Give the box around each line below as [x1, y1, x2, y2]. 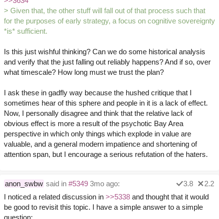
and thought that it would [130, 193, 209, 201]
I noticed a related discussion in [4, 193, 106, 201]
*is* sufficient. [4, 27, 47, 36]
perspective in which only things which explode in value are [4, 130, 191, 138]
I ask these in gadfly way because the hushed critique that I [4, 88, 192, 97]
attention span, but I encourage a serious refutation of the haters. [4, 150, 208, 159]
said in [46, 179, 68, 188]
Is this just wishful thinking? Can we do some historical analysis [4, 47, 205, 56]
